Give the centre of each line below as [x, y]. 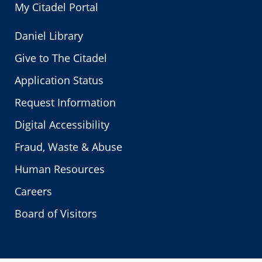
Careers [34, 192]
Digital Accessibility [62, 124]
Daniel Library [49, 35]
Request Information [65, 102]
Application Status [59, 80]
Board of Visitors [56, 214]
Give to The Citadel [61, 58]
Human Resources [60, 169]
